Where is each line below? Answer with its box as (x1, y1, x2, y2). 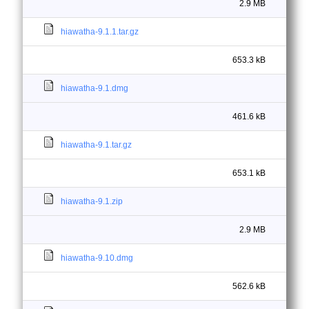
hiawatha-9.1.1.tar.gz (61, 27, 139, 37)
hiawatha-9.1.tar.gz (61, 140, 132, 150)
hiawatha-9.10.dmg (61, 253, 133, 263)
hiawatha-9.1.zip (61, 197, 123, 206)
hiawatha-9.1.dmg (61, 83, 128, 93)
